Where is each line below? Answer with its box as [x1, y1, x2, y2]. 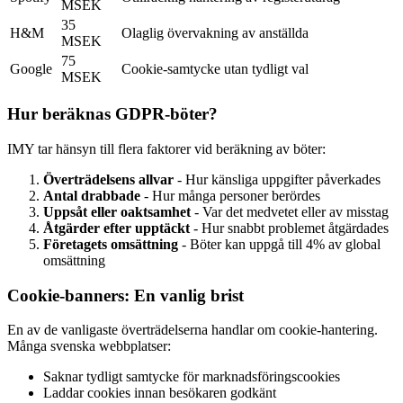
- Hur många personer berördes [140, 188, 320, 203]
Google [10, 60, 52, 76]
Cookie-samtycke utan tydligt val [121, 60, 309, 76]
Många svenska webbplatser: [7, 338, 171, 354]
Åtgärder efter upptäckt [43, 220, 190, 236]
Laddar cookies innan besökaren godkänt [43, 385, 276, 401]
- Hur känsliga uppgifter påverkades [174, 172, 381, 187]
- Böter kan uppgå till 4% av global [178, 237, 381, 252]
